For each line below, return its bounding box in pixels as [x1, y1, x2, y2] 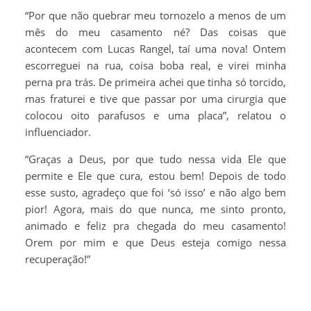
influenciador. [25, 125, 91, 139]
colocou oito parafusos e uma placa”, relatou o [25, 108, 286, 122]
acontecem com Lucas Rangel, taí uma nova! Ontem [25, 42, 286, 56]
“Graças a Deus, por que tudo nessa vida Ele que [25, 152, 286, 166]
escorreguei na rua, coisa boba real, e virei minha [25, 58, 286, 72]
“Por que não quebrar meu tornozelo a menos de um [25, 8, 286, 22]
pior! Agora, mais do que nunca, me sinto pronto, [25, 202, 286, 216]
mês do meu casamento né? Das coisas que [25, 25, 286, 39]
